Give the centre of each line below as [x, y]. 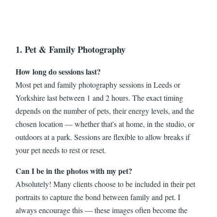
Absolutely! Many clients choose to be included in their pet [105, 184]
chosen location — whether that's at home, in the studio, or [105, 124]
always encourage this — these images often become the [101, 210]
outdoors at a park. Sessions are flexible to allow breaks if [103, 137]
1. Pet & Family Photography [70, 49]
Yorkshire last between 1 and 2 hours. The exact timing [99, 97]
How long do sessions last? [58, 71]
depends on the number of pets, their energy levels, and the [105, 110]
